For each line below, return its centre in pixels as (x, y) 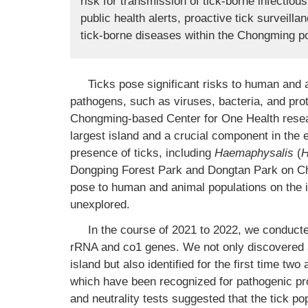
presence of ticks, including (142, 153)
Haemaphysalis (254, 153)
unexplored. (100, 205)
